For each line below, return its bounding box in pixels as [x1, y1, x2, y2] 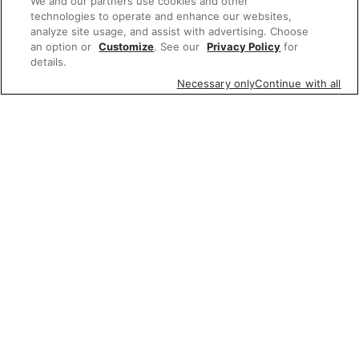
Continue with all [255, 77, 341, 90]
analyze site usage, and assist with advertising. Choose [30, 25, 309, 38]
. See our [154, 40, 204, 53]
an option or [30, 40, 95, 53]
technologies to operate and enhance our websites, [30, 10, 292, 22]
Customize [99, 40, 155, 53]
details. [30, 55, 67, 68]
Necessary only [176, 77, 256, 90]
